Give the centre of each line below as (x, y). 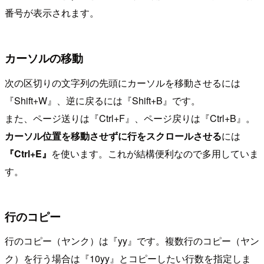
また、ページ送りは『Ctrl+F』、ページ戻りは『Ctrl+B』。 (130, 118)
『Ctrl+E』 (28, 153)
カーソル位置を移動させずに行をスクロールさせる (113, 136)
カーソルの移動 (44, 57)
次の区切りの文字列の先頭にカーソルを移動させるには (123, 82)
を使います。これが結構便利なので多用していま (155, 153)
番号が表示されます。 (52, 12)
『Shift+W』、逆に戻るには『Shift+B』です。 (103, 100)
